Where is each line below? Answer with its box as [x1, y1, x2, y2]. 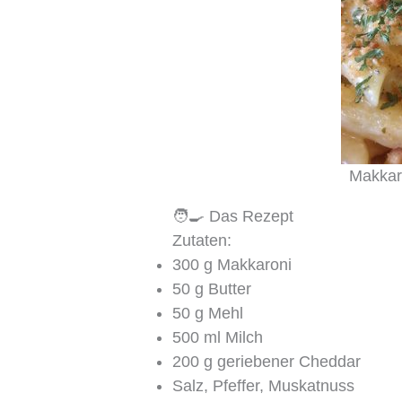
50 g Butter [172, 279, 252, 298]
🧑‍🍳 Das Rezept [172, 206, 294, 225]
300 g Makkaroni [172, 255, 293, 274]
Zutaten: [172, 231, 232, 249]
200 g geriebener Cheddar [172, 352, 362, 371]
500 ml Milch [172, 328, 264, 346]
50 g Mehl [172, 303, 244, 322]
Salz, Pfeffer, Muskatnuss [172, 376, 355, 395]
